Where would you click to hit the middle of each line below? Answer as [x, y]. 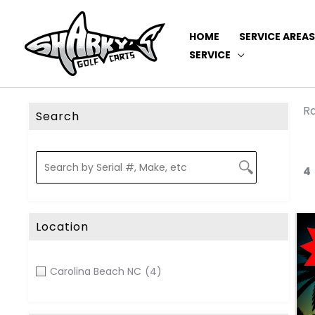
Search [58, 116]
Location [62, 227]
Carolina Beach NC [96, 271]
